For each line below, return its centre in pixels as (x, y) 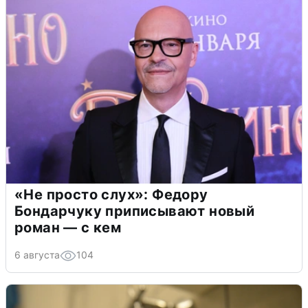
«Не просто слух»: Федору (111, 194)
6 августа (37, 254)
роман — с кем (68, 227)
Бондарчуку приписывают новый (135, 211)
